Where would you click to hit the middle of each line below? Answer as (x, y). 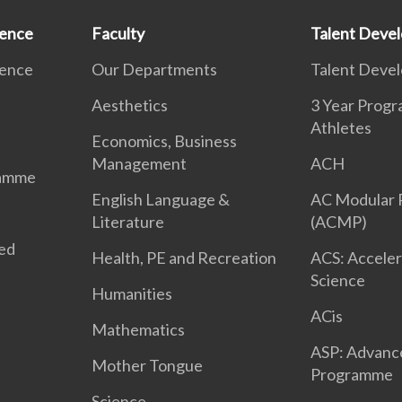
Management (140, 163)
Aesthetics (130, 105)
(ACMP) (338, 222)
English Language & (161, 199)
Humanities (132, 293)
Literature (128, 222)
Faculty (118, 33)
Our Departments (155, 69)
